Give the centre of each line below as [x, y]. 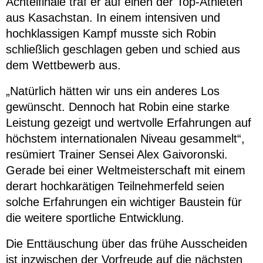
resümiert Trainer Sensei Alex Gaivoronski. [117, 155]
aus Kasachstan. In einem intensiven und [113, 18]
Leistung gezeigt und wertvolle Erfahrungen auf [129, 123]
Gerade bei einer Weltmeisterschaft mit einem [126, 171]
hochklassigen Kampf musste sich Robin [111, 34]
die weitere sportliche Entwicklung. [95, 218]
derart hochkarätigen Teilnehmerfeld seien [115, 186]
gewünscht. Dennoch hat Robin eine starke [118, 107]
